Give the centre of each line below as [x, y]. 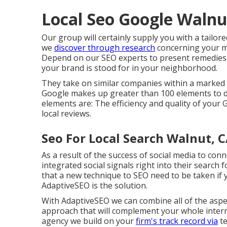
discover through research [105, 48]
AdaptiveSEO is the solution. [94, 185]
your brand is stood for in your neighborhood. [129, 68]
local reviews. [66, 113]
